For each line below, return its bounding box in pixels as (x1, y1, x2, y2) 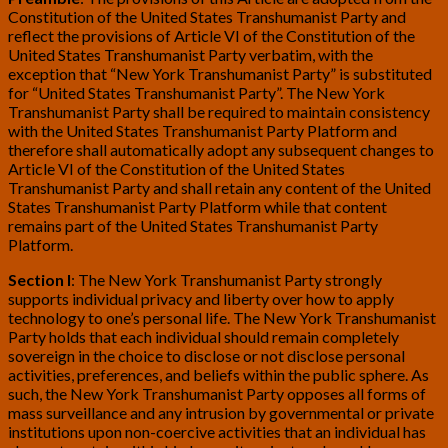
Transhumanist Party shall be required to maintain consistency (8, 102, 430, 122)
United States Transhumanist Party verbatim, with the (8, 45, 373, 65)
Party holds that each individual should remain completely (8, 327, 399, 347)
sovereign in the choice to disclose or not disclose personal (8, 346, 405, 366)
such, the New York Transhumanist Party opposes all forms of (8, 384, 426, 404)
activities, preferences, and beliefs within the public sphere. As (8, 365, 429, 385)
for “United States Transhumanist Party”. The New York (8, 83, 385, 103)
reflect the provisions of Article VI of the (8, 26, 283, 46)
